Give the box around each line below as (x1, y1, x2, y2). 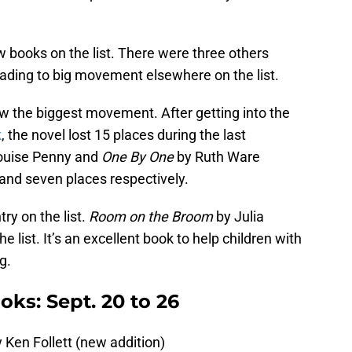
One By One (101, 148, 174, 166)
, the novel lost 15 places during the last (2, 126, 246, 144)
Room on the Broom (89, 208, 213, 225)
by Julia (213, 208, 264, 225)
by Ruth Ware (174, 148, 260, 166)
